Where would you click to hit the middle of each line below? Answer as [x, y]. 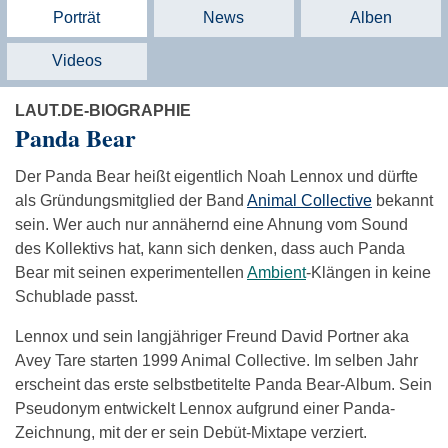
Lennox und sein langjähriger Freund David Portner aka [212, 337]
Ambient [276, 273]
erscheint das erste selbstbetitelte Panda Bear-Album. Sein [223, 385]
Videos [76, 61]
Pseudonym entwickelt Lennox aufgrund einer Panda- [205, 409]
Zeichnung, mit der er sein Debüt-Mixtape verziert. [191, 433]
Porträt [77, 17]
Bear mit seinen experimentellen [131, 273]
